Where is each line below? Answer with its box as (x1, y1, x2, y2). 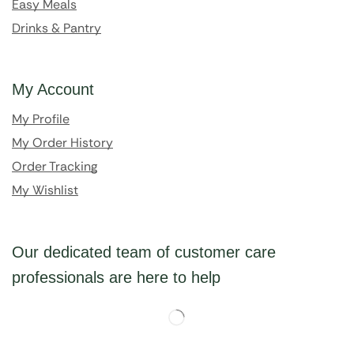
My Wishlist (12, 181, 78, 198)
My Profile (12, 110, 70, 127)
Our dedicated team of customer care (12, 243, 276, 261)
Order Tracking (12, 157, 97, 175)
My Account (12, 80, 94, 98)
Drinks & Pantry (12, 19, 101, 36)
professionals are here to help (12, 268, 220, 286)
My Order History (12, 134, 113, 151)
